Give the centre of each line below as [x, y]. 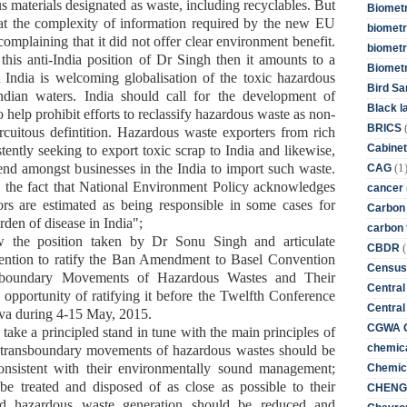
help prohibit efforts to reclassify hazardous [132, 114]
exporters [252, 132]
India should [125, 95]
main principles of [283, 332]
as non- [313, 114]
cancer [385, 188]
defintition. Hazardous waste [134, 132]
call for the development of [251, 95]
